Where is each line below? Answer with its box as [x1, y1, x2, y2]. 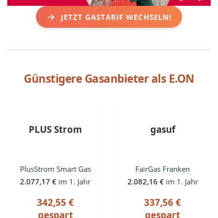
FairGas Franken [135, 164, 190, 174]
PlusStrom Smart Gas [19, 164, 91, 174]
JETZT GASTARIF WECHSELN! [60, 12, 171, 22]
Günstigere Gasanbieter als [24, 71, 169, 87]
